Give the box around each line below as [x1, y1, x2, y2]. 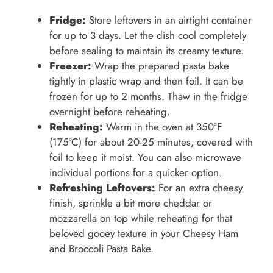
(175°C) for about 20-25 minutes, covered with [49, 135, 253, 150]
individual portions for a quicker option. [49, 165, 222, 180]
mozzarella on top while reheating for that [49, 211, 232, 226]
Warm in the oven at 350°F [103, 119, 222, 135]
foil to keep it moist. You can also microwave [49, 150, 241, 165]
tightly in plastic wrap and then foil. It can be [49, 74, 243, 89]
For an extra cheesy [155, 180, 243, 196]
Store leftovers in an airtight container [86, 13, 252, 28]
